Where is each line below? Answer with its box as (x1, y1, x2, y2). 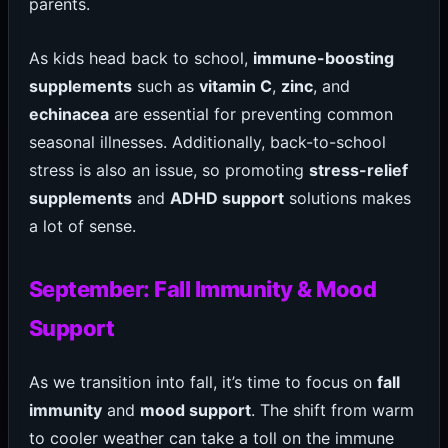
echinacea (28, 103, 109, 124)
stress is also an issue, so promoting (28, 159, 309, 180)
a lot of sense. (28, 215, 136, 236)
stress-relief (308, 159, 408, 180)
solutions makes (283, 187, 411, 208)
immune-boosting (252, 47, 394, 68)
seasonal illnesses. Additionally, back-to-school (28, 131, 386, 152)
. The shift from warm (250, 399, 414, 420)
